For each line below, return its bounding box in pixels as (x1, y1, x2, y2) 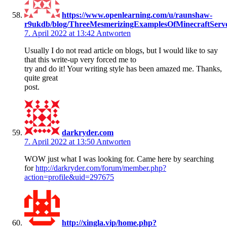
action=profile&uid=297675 (24, 172, 114, 181)
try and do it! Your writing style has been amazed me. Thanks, (24, 64, 222, 73)
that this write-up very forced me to (24, 55, 136, 64)
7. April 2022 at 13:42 (24, 28, 96, 37)
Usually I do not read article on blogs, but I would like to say (24, 46, 218, 55)
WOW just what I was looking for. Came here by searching (24, 154, 214, 163)
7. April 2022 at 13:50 (24, 137, 96, 146)
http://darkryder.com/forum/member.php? (35, 163, 166, 172)
